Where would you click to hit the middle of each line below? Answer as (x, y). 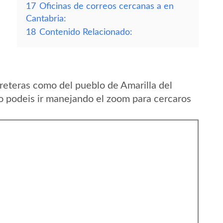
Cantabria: (46, 19)
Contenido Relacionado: (86, 32)
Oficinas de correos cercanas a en (107, 6)
